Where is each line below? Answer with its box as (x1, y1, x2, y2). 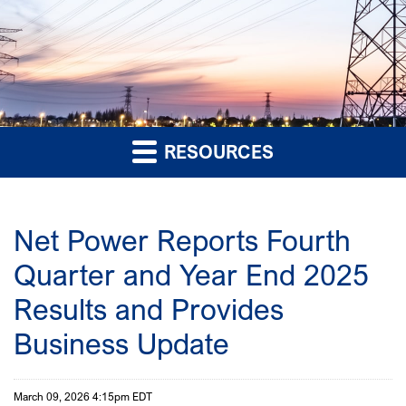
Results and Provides (14, 292, 284, 327)
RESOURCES (159, 140, 274, 164)
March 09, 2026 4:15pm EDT (14, 390, 152, 404)
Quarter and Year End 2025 (14, 257, 369, 293)
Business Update (14, 326, 229, 362)
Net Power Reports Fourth (14, 223, 351, 258)
